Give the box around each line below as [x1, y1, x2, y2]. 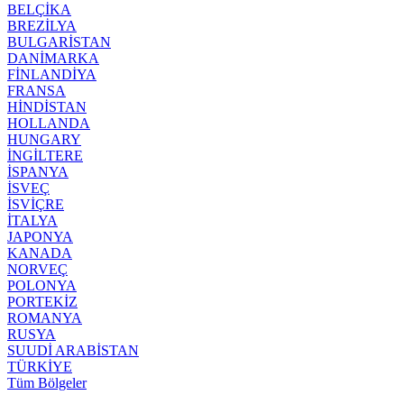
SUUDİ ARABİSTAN [7, 343, 139, 359]
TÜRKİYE [7, 359, 72, 375]
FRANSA [7, 83, 66, 99]
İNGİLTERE [7, 148, 83, 164]
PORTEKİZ [7, 294, 78, 310]
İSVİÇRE [7, 197, 64, 213]
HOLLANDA [7, 115, 90, 132]
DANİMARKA [7, 50, 99, 67]
